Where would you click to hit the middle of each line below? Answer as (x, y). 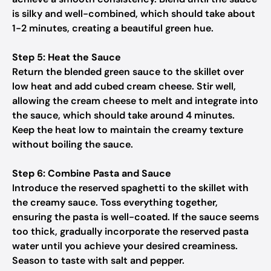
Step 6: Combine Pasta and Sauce (92, 173)
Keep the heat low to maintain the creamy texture (128, 130)
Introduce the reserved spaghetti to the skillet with (130, 188)
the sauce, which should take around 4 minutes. (123, 115)
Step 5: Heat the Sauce (67, 57)
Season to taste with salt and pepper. (98, 260)
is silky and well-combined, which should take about (134, 14)
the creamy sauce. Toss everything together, (115, 202)
